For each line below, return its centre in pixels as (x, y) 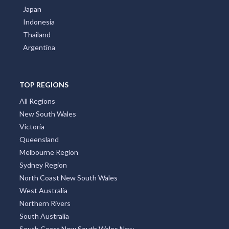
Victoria (32, 126)
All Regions (37, 101)
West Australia (43, 190)
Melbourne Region (49, 152)
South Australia (44, 216)
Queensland (39, 139)
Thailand (37, 34)
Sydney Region (43, 165)
